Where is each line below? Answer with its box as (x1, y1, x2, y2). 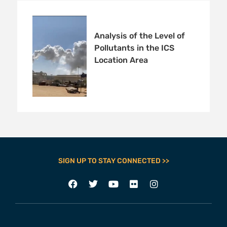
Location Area (94, 55, 148, 65)
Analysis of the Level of (94, 31, 185, 41)
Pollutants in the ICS (94, 43, 174, 53)
